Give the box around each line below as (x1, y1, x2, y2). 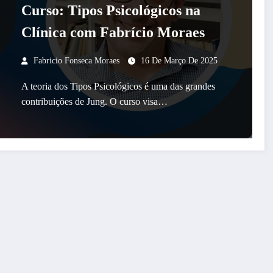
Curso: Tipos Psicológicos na (21, 2, 200, 18)
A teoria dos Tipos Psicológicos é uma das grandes (21, 81, 215, 91)
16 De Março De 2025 (140, 56, 218, 65)
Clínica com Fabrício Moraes (21, 24, 205, 40)
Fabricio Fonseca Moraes (33, 56, 119, 65)
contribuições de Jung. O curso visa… (21, 96, 168, 107)
